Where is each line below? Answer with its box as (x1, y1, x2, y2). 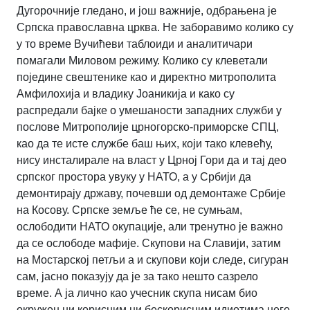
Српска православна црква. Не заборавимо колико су (17, 21, 293, 34)
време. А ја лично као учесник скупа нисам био (17, 287, 257, 300)
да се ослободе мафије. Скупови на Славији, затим (17, 237, 281, 250)
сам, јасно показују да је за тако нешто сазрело (17, 271, 258, 283)
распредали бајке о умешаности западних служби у (17, 104, 282, 117)
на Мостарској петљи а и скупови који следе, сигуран (17, 254, 289, 266)
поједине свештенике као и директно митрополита (17, 71, 276, 84)
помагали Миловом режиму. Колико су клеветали (17, 55, 268, 67)
